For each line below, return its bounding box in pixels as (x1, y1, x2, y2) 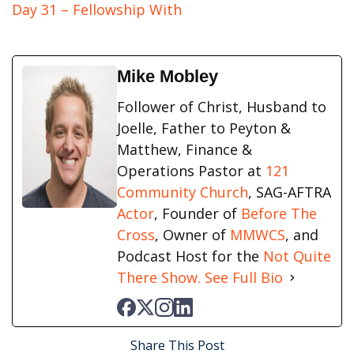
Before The (241, 204, 317, 224)
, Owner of (155, 225, 230, 245)
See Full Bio (205, 268, 283, 288)
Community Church (117, 183, 248, 202)
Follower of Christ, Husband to (117, 97, 326, 117)
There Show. (117, 268, 201, 288)
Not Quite (263, 247, 331, 266)
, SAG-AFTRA (248, 183, 331, 202)
